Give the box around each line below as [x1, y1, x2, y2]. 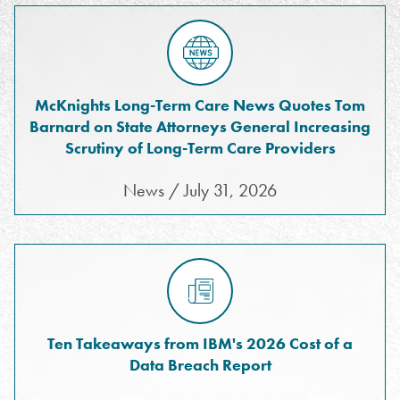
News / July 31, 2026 [123, 179, 277, 202]
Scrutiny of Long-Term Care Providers [64, 137, 336, 158]
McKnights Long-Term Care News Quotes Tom [35, 95, 365, 115]
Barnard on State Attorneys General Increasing [29, 116, 371, 137]
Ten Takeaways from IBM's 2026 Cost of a [47, 333, 353, 354]
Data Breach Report [129, 354, 271, 375]
